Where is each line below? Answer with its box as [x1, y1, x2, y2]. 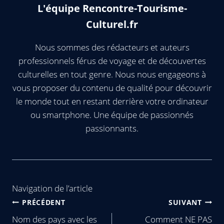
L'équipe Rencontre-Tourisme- [37, 1, 187, 15]
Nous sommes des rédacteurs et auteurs [34, 41, 189, 53]
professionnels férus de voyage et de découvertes [18, 55, 206, 67]
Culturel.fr [86, 17, 138, 31]
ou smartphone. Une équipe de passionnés [30, 109, 193, 121]
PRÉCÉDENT [22, 197, 65, 207]
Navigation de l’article [12, 182, 92, 194]
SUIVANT [168, 197, 202, 207]
